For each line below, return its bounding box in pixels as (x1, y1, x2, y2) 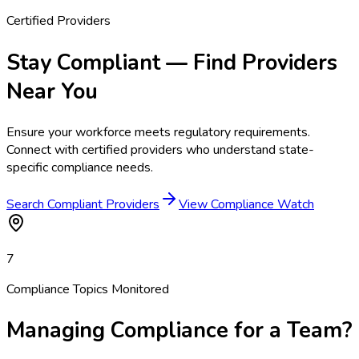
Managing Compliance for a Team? (6, 316, 353, 345)
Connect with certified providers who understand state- (6, 140, 314, 159)
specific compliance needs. (6, 158, 153, 176)
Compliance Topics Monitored (6, 280, 169, 298)
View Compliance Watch (179, 195, 314, 213)
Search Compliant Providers (6, 195, 159, 213)
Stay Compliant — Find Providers (6, 47, 337, 77)
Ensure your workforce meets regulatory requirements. (6, 123, 310, 141)
